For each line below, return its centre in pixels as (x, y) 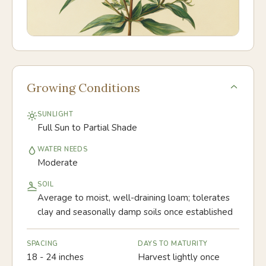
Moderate (58, 163)
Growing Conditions (83, 88)
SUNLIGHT (56, 114)
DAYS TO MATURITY (173, 244)
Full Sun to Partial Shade (87, 128)
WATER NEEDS (63, 149)
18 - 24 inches (55, 257)
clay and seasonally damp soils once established (135, 212)
